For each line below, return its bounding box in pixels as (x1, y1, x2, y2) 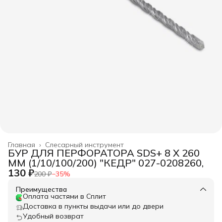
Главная (8, 140, 35, 150)
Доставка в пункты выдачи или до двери (23, 202, 164, 211)
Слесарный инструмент (45, 140, 124, 150)
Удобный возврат (23, 212, 84, 221)
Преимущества (16, 185, 67, 194)
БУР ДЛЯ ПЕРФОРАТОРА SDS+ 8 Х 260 (8, 147, 200, 160)
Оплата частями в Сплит (23, 192, 106, 201)
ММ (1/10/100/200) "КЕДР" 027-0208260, (8, 157, 204, 169)
